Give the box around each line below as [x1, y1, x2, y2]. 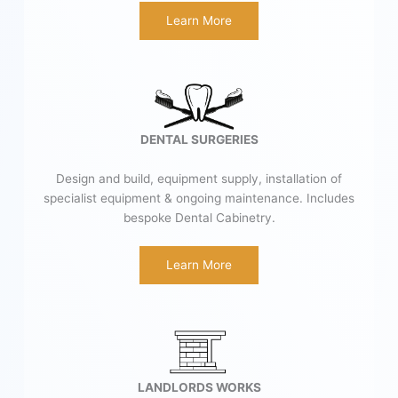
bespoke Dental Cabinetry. [123, 210, 275, 225]
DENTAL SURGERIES [139, 131, 259, 147]
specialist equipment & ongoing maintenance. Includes [44, 190, 354, 205]
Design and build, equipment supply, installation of [56, 171, 342, 186]
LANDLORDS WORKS [137, 380, 261, 395]
